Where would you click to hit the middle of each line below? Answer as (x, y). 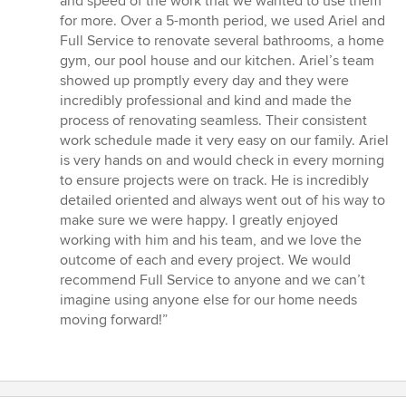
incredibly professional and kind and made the (206, 101)
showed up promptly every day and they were (204, 81)
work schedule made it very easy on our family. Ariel (224, 141)
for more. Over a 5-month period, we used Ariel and (222, 21)
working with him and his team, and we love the (211, 241)
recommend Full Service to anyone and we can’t (213, 280)
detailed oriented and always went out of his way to (222, 201)
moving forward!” (114, 320)
